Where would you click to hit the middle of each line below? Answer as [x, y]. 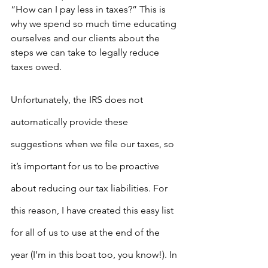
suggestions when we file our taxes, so [94, 144]
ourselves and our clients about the [86, 38]
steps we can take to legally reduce [86, 52]
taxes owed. [36, 67]
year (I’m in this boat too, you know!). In [95, 255]
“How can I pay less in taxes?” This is [89, 9]
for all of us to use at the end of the [86, 232]
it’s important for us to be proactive [86, 166]
